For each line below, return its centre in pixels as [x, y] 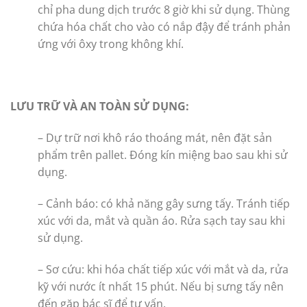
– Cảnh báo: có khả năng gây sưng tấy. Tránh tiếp [164, 204]
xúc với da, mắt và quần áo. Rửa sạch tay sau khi [161, 221]
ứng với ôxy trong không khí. [111, 44]
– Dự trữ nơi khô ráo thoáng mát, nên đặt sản [155, 138]
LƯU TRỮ [35, 107]
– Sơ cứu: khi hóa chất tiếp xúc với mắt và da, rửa [163, 269]
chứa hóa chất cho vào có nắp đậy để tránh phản [164, 26]
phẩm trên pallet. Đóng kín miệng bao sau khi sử [163, 155]
